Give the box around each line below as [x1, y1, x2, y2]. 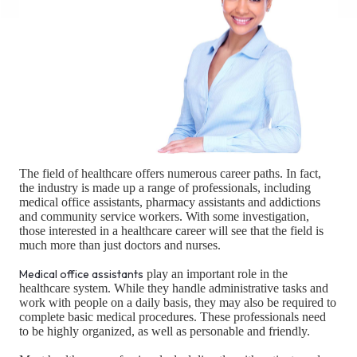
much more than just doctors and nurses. [19, 238, 221, 253]
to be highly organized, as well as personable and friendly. [19, 324, 310, 339]
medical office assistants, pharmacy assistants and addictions [19, 195, 320, 210]
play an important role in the [143, 267, 288, 281]
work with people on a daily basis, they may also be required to [19, 296, 336, 310]
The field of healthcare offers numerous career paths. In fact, [19, 167, 321, 181]
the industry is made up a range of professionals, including [19, 181, 311, 195]
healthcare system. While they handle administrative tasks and [19, 281, 328, 296]
